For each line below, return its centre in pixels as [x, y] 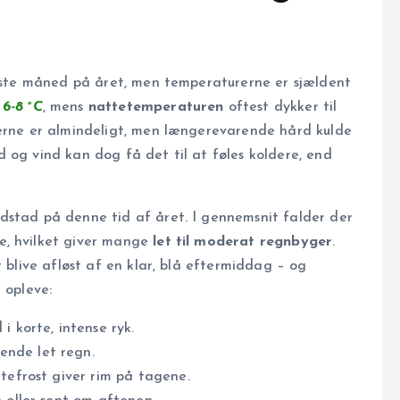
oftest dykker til [280, 108]
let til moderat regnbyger [243, 242]
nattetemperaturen [156, 108]
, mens [65, 108]
